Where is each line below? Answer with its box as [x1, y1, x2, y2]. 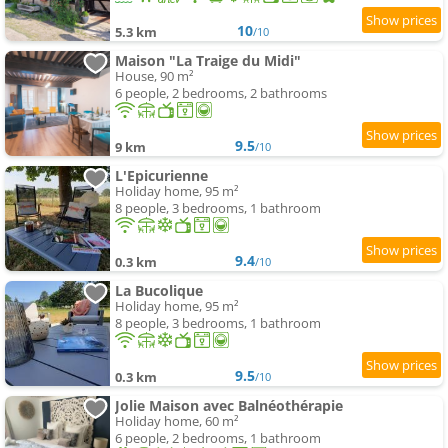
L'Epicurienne [115, 166, 208, 186]
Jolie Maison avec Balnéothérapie [115, 396, 343, 416]
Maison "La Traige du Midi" [115, 51, 301, 71]
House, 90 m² [115, 67, 194, 86]
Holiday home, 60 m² [115, 412, 239, 431]
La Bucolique [115, 281, 203, 301]
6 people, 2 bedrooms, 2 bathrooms [115, 84, 327, 103]
